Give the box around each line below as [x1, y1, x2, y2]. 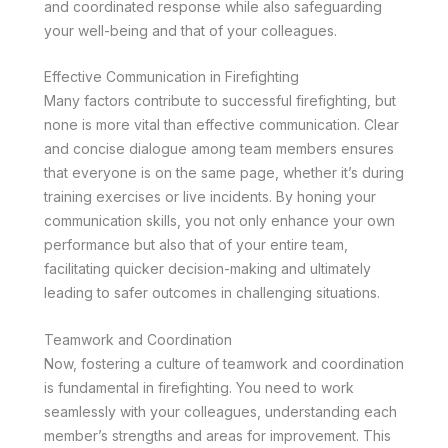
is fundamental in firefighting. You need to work [44, 378, 354, 396]
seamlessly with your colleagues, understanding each [44, 402, 397, 420]
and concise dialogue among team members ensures [44, 140, 394, 158]
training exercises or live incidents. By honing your [44, 188, 376, 206]
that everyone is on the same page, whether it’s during [44, 164, 404, 182]
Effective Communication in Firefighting [44, 68, 299, 86]
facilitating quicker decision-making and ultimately [44, 260, 371, 278]
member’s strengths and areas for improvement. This [44, 426, 391, 444]
